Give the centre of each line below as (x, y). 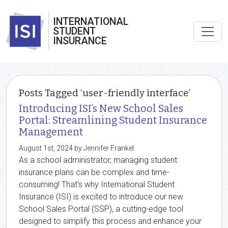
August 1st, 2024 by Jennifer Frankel (76, 148)
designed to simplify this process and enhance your (110, 221)
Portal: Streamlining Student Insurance (113, 120)
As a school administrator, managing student (98, 160)
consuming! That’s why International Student (97, 184)
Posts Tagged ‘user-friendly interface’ (105, 93)
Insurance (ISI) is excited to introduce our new (101, 197)
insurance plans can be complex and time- (94, 172)
